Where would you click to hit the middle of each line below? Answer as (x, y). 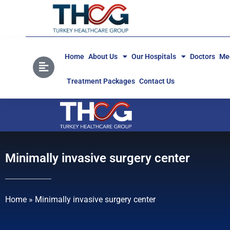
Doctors (202, 57)
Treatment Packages (101, 81)
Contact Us (157, 81)
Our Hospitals (154, 57)
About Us (103, 57)
